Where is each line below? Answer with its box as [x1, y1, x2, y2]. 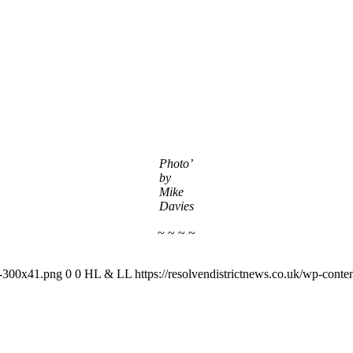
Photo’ [159, 156, 191, 170]
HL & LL [84, 266, 132, 281]
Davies [159, 199, 194, 213]
